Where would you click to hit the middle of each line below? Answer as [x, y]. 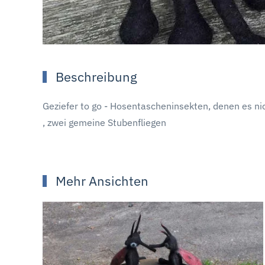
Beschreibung [95, 77]
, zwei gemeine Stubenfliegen [104, 122]
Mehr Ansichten [100, 181]
